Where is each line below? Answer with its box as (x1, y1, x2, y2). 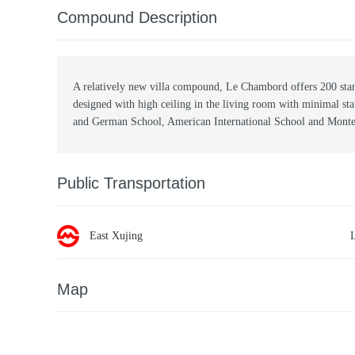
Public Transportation (57, 174, 205, 192)
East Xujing (90, 230, 143, 242)
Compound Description (57, 9, 217, 26)
